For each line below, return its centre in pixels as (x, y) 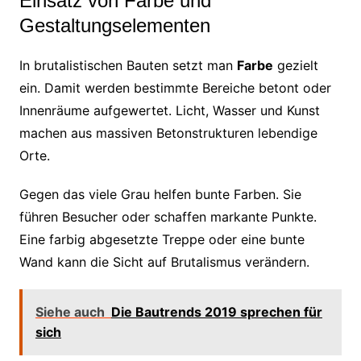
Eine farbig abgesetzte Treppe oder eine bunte (162, 239)
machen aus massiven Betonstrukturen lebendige (168, 133)
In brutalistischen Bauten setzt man (128, 65)
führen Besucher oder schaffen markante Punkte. (168, 216)
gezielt (295, 65)
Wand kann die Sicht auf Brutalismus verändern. (164, 261)
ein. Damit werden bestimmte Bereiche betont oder (175, 87)
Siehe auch (70, 311)
